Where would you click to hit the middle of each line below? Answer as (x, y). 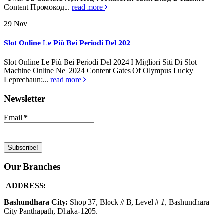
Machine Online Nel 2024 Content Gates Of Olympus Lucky (99, 71)
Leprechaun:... (27, 80)
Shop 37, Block (95, 202)
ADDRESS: (26, 185)
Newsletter (24, 98)
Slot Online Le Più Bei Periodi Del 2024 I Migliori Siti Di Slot (100, 62)
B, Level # (143, 202)
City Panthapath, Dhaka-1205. (51, 211)
